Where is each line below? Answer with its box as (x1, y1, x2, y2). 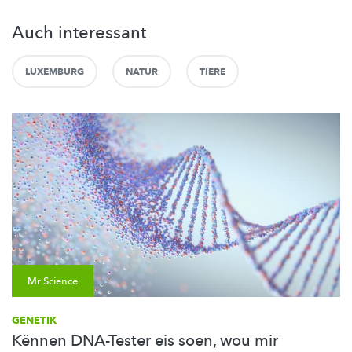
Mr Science (27, 273, 78, 288)
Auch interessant (12, 20, 146, 45)
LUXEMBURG (25, 64, 84, 78)
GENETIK (12, 313, 57, 328)
